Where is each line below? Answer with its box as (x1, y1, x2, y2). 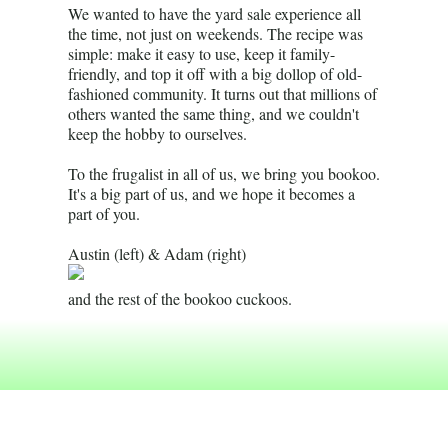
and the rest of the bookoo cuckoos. (68, 288, 292, 309)
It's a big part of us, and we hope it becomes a (68, 183, 355, 204)
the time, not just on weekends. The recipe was (68, 23, 363, 44)
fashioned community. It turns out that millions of (68, 83, 377, 104)
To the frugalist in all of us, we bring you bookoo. (68, 163, 380, 184)
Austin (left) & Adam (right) (68, 243, 246, 264)
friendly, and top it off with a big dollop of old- (68, 63, 362, 84)
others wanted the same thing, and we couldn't (68, 103, 359, 124)
